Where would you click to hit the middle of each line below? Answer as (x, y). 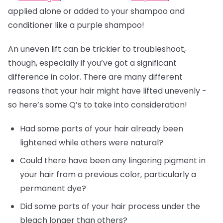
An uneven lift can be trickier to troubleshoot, (97, 49)
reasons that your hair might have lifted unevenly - (107, 91)
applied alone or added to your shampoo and (96, 11)
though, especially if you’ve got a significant (92, 63)
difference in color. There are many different (95, 77)
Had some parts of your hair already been (102, 129)
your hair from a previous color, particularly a (108, 174)
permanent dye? (54, 188)
